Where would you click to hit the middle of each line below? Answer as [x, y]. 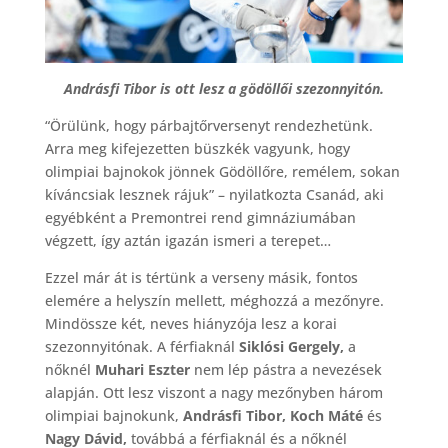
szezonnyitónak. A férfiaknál [141, 346]
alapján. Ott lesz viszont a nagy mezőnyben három [213, 392]
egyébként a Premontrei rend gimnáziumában [200, 217]
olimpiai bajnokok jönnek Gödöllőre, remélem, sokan [222, 171]
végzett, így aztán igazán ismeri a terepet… [189, 240]
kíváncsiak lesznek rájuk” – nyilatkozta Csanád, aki [214, 194]
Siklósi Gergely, [291, 346]
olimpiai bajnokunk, [113, 415]
